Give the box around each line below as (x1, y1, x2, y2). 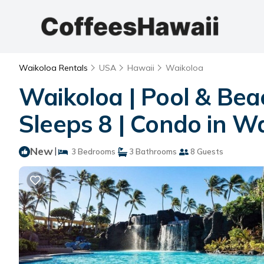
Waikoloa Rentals (19, 62, 90, 73)
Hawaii (127, 62, 154, 73)
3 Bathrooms (127, 147, 177, 156)
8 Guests (189, 147, 223, 156)
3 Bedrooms (68, 147, 115, 156)
